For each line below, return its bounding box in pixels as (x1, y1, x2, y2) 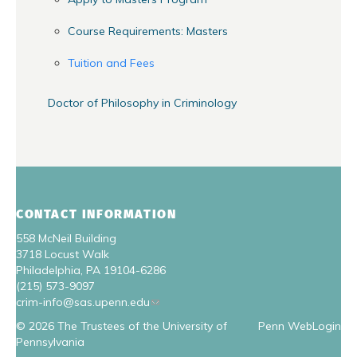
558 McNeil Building (16, 230, 116, 245)
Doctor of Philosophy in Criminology (48, 95, 237, 110)
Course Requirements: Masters (68, 23, 228, 38)
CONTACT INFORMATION (16, 204, 177, 223)
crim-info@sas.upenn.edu (16, 294, 150, 309)
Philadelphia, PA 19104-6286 (16, 262, 166, 277)
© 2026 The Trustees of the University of (16, 318, 227, 333)
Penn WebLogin (258, 318, 341, 333)
